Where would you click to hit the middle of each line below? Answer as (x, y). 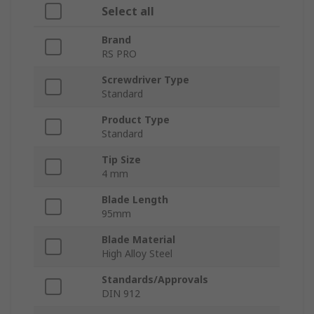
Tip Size (121, 160)
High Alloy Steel (137, 254)
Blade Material (138, 240)
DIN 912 (121, 294)
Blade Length (135, 200)
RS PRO (119, 54)
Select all (128, 12)
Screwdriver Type (145, 80)
